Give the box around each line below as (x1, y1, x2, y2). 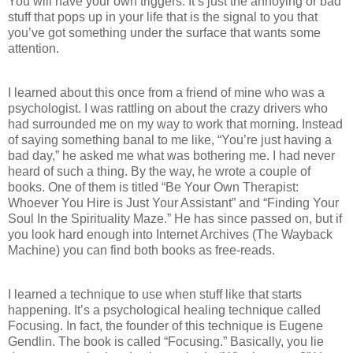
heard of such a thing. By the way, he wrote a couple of (8, 165, 310, 179)
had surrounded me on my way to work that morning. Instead (8, 117, 343, 132)
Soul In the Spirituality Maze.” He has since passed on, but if (8, 212, 342, 226)
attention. (8, 42, 59, 56)
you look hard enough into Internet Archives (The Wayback (8, 228, 333, 242)
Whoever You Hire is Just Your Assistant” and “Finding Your (8, 196, 339, 210)
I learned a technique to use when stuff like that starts (8, 288, 302, 302)
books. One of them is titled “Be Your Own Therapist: (8, 180, 299, 195)
